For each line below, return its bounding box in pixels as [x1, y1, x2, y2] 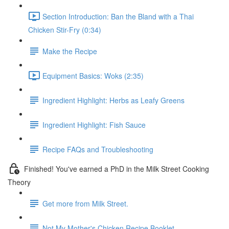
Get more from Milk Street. [42, 198, 128, 209]
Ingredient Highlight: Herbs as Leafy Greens [42, 95, 185, 105]
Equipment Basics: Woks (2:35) [42, 70, 144, 81]
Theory [8, 177, 31, 187]
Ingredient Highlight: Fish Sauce [42, 119, 146, 130]
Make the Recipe [42, 45, 97, 56]
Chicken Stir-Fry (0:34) [28, 25, 101, 35]
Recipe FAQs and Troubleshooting [42, 144, 153, 154]
